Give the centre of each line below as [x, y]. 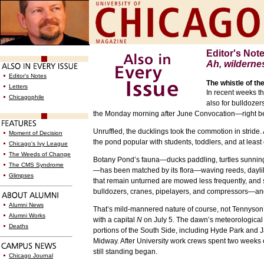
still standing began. [125, 252]
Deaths [19, 226]
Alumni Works [27, 215]
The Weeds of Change [40, 154]
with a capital [115, 220]
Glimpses [21, 175]
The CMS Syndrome [36, 165]
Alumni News [26, 205]
